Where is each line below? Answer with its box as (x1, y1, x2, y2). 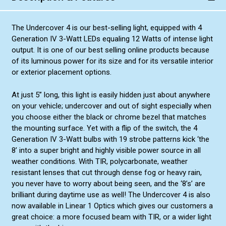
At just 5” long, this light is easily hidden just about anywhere (11, 90, 210, 99)
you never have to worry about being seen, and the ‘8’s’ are (11, 179, 205, 188)
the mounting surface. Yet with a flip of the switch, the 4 (11, 123, 197, 133)
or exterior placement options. (11, 68, 111, 77)
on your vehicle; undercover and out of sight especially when (11, 101, 211, 110)
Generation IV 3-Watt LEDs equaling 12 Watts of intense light (11, 34, 213, 44)
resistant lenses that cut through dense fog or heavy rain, (11, 167, 202, 177)
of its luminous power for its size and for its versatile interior (11, 56, 213, 66)
